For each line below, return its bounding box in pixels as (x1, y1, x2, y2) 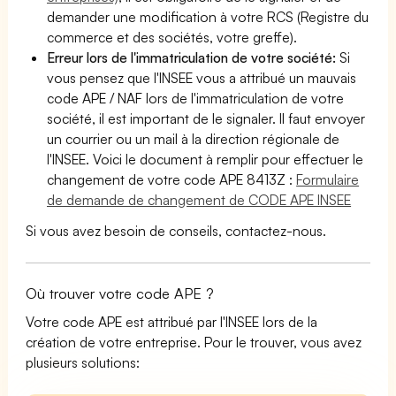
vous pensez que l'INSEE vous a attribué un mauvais (47, 68, 357, 87)
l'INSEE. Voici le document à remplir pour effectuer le (47, 149, 364, 168)
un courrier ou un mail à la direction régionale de (47, 129, 340, 148)
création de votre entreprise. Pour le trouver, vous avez (26, 332, 362, 351)
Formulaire (296, 170, 360, 188)
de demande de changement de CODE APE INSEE (47, 190, 352, 209)
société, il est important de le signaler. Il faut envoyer (47, 109, 366, 127)
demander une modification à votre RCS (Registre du (47, 7, 369, 26)
